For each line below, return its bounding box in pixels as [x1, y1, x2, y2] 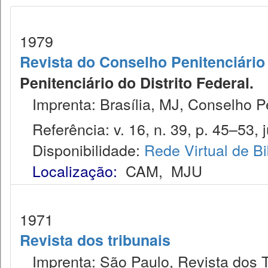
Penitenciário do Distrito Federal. [20, 72, 254, 93]
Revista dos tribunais [20, 229, 170, 251]
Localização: [32, 160, 117, 181]
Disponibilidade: [20, 139, 144, 160]
